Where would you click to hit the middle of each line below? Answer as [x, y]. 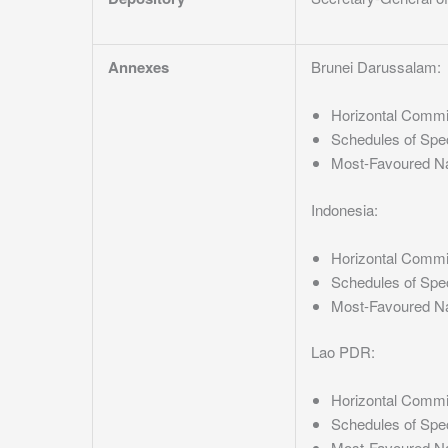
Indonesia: [344, 209]
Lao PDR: [343, 351]
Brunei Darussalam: [376, 66]
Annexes [138, 67]
